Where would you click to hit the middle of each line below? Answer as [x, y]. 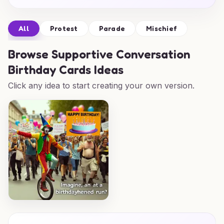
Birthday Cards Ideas [66, 70]
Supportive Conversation [121, 54]
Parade [112, 28]
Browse [30, 54]
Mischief [161, 28]
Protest [64, 28]
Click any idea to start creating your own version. [101, 85]
